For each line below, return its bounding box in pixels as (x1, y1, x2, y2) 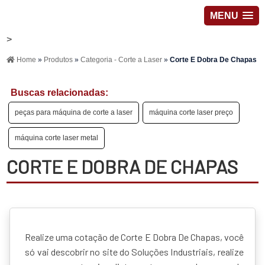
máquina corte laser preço (149, 108, 234, 117)
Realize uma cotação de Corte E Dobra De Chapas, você (25, 231, 244, 243)
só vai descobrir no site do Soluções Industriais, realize (25, 245, 244, 257)
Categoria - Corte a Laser (80, 56, 164, 64)
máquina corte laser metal (15, 134, 99, 142)
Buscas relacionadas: (11, 88, 109, 98)
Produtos (44, 56, 75, 64)
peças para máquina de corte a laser (15, 108, 133, 117)
